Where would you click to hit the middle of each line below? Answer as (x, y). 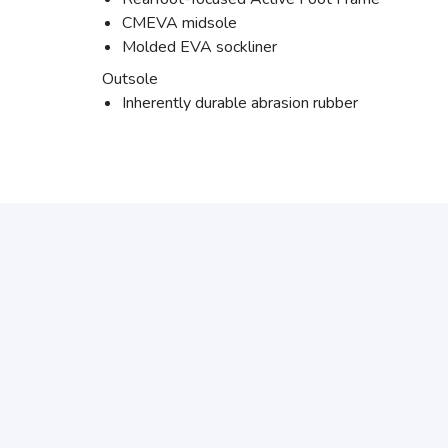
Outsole (130, 79)
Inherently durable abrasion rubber (240, 103)
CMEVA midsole (179, 23)
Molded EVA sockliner (199, 47)
